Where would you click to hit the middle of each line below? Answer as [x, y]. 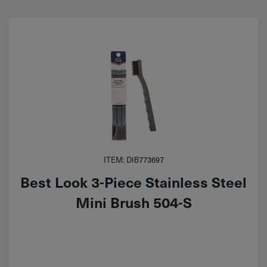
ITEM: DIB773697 [133, 160]
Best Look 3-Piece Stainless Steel [133, 182]
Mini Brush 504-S [133, 202]
